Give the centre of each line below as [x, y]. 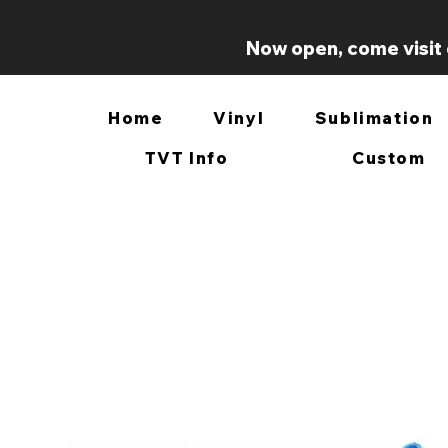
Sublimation [374, 118]
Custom [389, 158]
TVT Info [186, 158]
